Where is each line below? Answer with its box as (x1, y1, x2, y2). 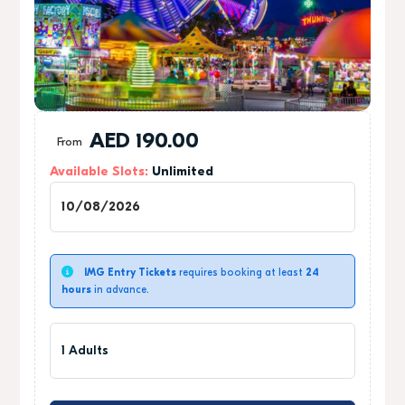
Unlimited (152, 165, 213, 179)
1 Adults (61, 344, 108, 358)
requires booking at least (176, 268, 306, 278)
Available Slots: (50, 165, 152, 179)
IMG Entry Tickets (84, 268, 176, 278)
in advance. (91, 285, 149, 296)
